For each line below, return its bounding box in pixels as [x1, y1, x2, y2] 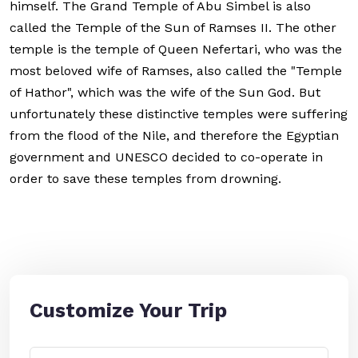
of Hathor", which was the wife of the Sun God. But [10, 85, 320, 100]
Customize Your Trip [30, 299, 227, 322]
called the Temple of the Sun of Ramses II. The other [10, 20, 336, 35]
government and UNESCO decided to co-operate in [10, 149, 323, 165]
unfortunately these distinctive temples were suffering [10, 106, 348, 121]
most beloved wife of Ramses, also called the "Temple [10, 63, 342, 78]
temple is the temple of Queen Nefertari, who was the [10, 42, 342, 57]
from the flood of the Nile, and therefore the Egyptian [10, 128, 339, 143]
